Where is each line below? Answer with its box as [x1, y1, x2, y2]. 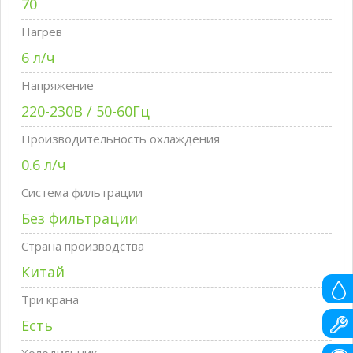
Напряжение [21, 77, 94, 93]
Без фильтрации [21, 209, 138, 228]
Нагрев [21, 24, 62, 39]
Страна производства [21, 238, 144, 254]
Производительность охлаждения [21, 131, 220, 147]
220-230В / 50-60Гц [21, 102, 150, 121]
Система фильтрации [21, 184, 143, 200]
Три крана [21, 292, 79, 307]
